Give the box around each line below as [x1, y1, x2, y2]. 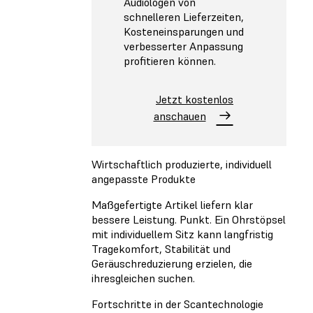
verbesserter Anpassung [124, 38, 243, 53]
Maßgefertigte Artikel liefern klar [92, 198, 253, 212]
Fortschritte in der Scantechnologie [92, 297, 263, 312]
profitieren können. [124, 53, 216, 68]
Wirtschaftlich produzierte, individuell [92, 157, 272, 172]
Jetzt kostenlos [156, 92, 233, 106]
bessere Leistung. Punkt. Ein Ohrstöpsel [92, 212, 286, 227]
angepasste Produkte [92, 172, 196, 187]
